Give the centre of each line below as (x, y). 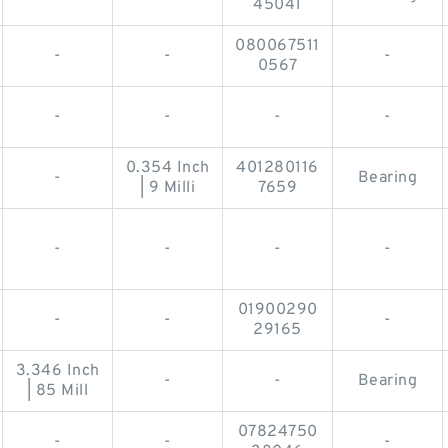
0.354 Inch (167, 167)
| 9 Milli (167, 187)
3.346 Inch (57, 370)
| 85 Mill (57, 390)
